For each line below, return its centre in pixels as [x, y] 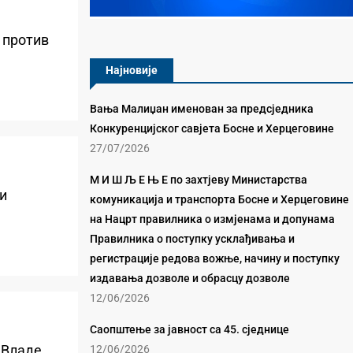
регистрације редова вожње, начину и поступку [214, 258]
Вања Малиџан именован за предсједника [201, 109]
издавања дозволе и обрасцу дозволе [190, 278]
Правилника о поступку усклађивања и [192, 239]
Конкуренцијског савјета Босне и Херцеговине [212, 128]
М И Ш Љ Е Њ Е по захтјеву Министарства [198, 180]
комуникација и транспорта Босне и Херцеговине [219, 199]
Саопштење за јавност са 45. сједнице [189, 329]
